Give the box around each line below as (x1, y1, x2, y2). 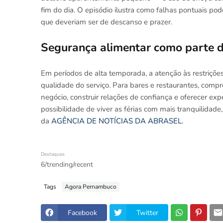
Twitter (136, 208, 158, 218)
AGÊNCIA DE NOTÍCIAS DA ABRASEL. (51, 116, 183, 126)
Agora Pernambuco (65, 182, 116, 191)
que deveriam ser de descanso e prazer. (41, 17, 172, 27)
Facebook (68, 208, 97, 218)
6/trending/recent (41, 160, 93, 169)
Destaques (41, 151, 65, 158)
